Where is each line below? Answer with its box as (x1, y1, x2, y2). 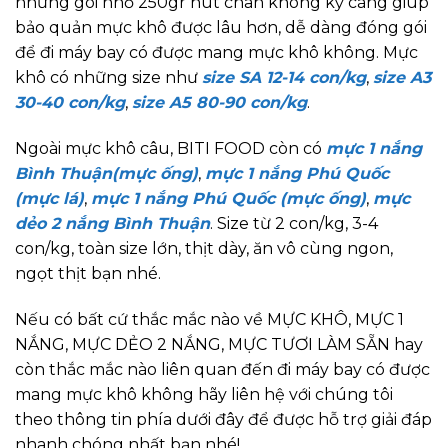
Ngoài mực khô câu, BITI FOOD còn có (15, 138, 326, 158)
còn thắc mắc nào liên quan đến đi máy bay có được (15, 359, 430, 379)
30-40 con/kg (15, 92, 125, 112)
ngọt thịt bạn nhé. (15, 263, 161, 283)
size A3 (373, 67, 431, 87)
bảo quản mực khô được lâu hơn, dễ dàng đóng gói (15, 17, 427, 37)
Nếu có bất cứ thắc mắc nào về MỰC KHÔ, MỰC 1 (15, 309, 404, 329)
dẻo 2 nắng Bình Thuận (15, 213, 210, 233)
